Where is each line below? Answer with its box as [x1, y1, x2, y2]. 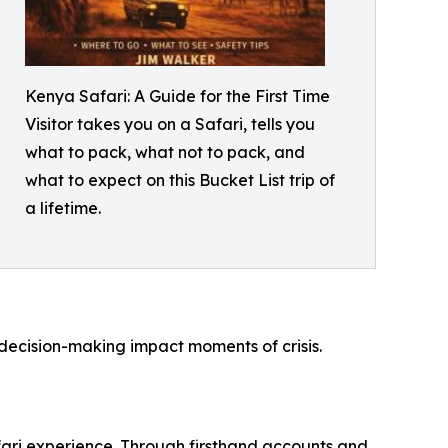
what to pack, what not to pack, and [25, 142, 305, 162]
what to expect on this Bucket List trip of [25, 170, 335, 190]
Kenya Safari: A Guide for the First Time [25, 86, 330, 106]
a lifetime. [25, 198, 101, 218]
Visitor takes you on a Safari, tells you [25, 114, 315, 134]
